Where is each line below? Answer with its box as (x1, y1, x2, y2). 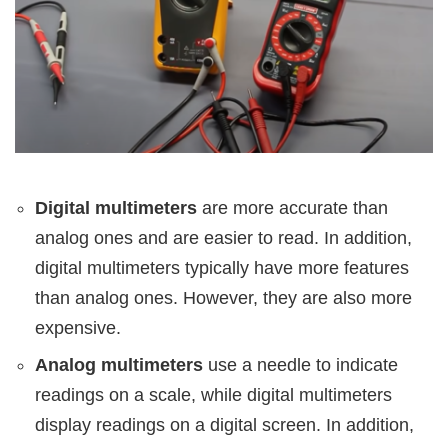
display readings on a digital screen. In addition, (35, 414, 414, 435)
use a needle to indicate (203, 354, 398, 375)
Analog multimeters (35, 354, 203, 375)
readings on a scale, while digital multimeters (35, 384, 392, 405)
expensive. (35, 317, 121, 338)
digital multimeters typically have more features (35, 257, 409, 278)
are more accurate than (197, 197, 388, 218)
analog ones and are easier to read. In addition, (35, 227, 412, 248)
